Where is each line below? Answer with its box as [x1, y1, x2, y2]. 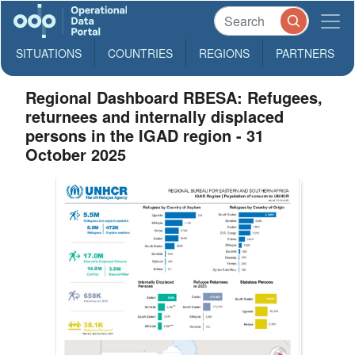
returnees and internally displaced [25, 105, 284, 128]
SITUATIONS [16, 45, 82, 61]
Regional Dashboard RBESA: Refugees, [25, 86, 323, 109]
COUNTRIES [108, 45, 173, 61]
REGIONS [199, 45, 250, 61]
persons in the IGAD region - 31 [25, 124, 265, 147]
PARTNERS [276, 45, 334, 61]
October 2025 [25, 143, 127, 166]
